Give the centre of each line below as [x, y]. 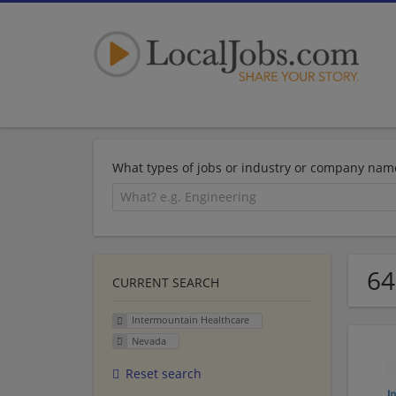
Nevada [148, 341]
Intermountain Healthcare [190, 320]
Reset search [164, 374]
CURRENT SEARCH [166, 282]
